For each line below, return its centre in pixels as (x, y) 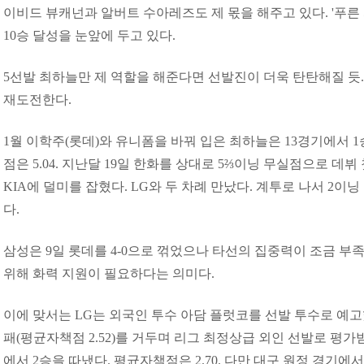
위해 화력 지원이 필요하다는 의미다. (110, 273)
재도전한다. (39, 100)
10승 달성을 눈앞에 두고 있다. (91, 35)
